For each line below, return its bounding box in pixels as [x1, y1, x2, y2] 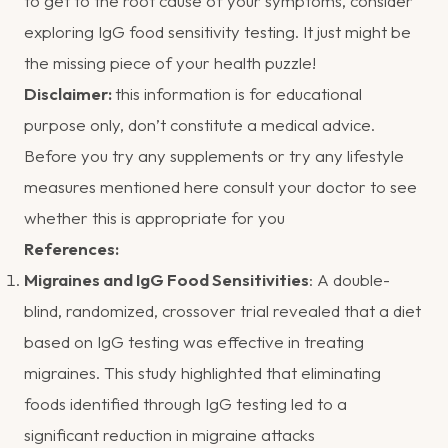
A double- [317, 268, 390, 290]
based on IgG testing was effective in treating [24, 330, 364, 352]
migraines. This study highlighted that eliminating [24, 361, 381, 383]
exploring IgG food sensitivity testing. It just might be [24, 20, 411, 42]
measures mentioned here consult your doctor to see [24, 175, 417, 197]
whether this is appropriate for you [24, 206, 285, 228]
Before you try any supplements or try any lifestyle [24, 144, 404, 166]
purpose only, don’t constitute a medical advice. [24, 113, 375, 135]
